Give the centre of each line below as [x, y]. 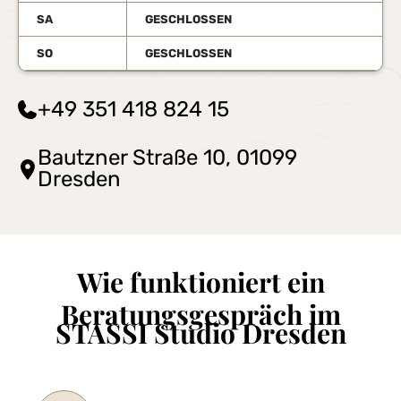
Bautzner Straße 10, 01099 [167, 158]
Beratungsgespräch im [200, 314]
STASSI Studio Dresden [200, 333]
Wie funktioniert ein [200, 282]
